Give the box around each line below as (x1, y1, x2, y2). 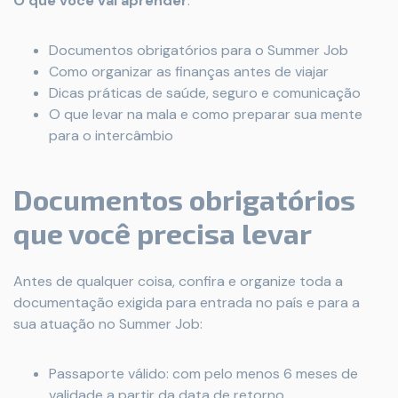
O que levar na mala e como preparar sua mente (49, 105, 362, 123)
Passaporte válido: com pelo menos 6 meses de (49, 364, 358, 383)
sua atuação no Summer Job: (13, 314, 203, 333)
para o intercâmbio (49, 126, 173, 145)
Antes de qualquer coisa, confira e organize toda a (13, 272, 343, 291)
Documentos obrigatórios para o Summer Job (49, 41, 348, 60)
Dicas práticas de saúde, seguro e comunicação (49, 84, 361, 102)
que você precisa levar (13, 216, 312, 250)
